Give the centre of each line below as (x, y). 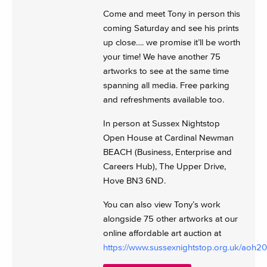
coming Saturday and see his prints (171, 28)
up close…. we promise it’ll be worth (171, 42)
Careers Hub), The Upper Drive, (164, 166)
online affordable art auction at (162, 233)
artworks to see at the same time (166, 71)
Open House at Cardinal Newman (168, 138)
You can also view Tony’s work (162, 204)
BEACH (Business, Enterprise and (167, 152)
